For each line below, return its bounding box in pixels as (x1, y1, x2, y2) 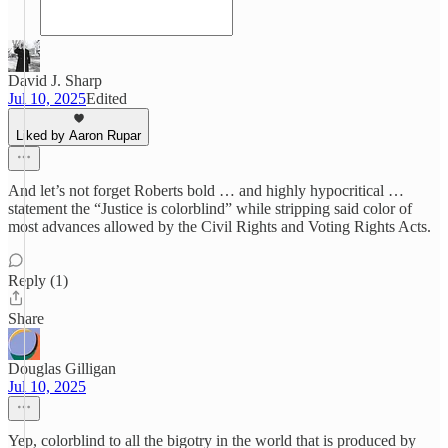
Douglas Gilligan (8, 360, 116, 377)
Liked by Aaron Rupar (16, 128, 141, 143)
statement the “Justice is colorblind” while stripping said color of (8, 200, 412, 217)
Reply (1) (8, 272, 68, 289)
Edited (86, 90, 127, 107)
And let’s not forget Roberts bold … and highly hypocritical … (8, 182, 404, 199)
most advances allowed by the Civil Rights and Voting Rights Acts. (8, 218, 431, 235)
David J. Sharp (8, 72, 102, 89)
